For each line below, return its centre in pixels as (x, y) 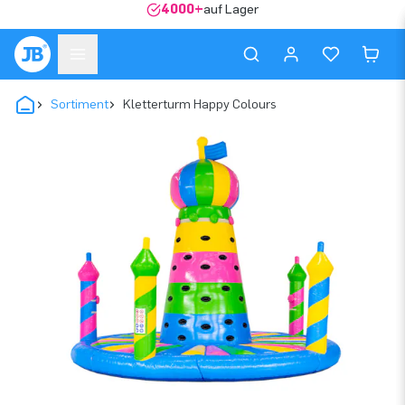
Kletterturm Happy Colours (200, 104)
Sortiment (80, 104)
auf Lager (231, 9)
